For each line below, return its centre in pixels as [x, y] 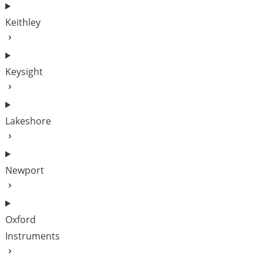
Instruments [33, 236]
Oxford [21, 220]
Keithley [23, 22]
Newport [25, 170]
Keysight [24, 72]
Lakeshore [28, 121]
